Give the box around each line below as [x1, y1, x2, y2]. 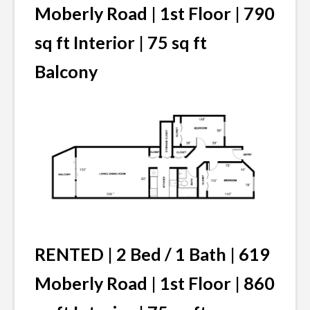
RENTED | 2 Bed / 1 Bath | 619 [35, 243, 270, 264]
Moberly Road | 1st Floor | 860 [35, 272, 275, 293]
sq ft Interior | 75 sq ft [35, 31, 207, 53]
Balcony [35, 60, 101, 82]
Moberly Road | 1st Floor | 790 [35, 2, 275, 24]
